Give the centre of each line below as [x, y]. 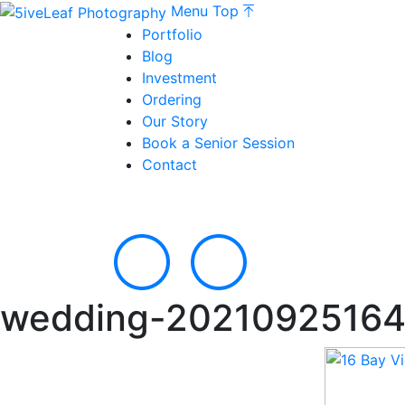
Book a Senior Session [218, 142]
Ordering [172, 99]
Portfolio [172, 34]
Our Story [175, 121]
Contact [170, 164]
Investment [179, 77]
